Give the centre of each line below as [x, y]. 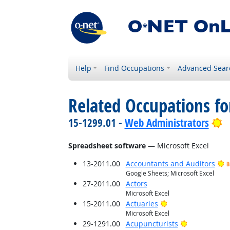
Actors [136, 184]
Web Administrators [167, 123]
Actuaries [142, 204]
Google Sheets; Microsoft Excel [170, 173]
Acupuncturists [152, 224]
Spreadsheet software [107, 146]
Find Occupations [135, 68]
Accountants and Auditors [170, 164]
